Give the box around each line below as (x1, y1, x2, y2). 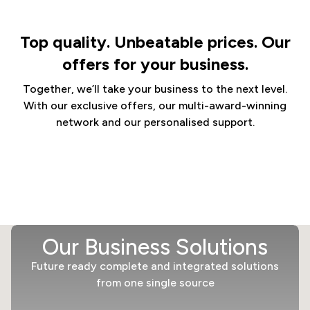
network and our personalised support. (55, 116, 255, 129)
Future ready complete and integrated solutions (31, 259, 279, 273)
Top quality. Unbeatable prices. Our (19, 32, 291, 52)
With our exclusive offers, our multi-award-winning (24, 99, 286, 112)
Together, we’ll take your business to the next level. (23, 82, 287, 95)
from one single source (95, 276, 215, 289)
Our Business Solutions (42, 234, 268, 260)
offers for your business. (62, 54, 248, 74)
